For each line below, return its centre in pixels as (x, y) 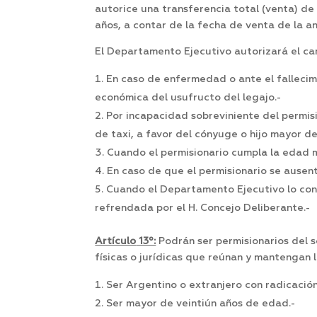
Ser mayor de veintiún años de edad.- (201, 304)
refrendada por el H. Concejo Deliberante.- (203, 208)
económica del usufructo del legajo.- (188, 98)
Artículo (116, 242)
